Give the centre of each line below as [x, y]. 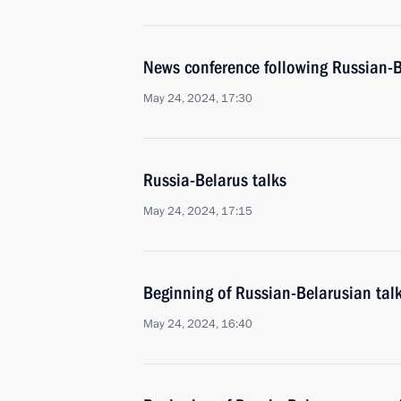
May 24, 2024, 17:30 [198, 98]
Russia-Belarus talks [215, 180]
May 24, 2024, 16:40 [198, 324]
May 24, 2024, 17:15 [198, 211]
